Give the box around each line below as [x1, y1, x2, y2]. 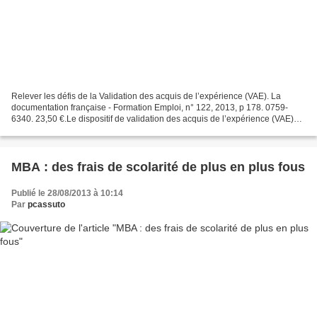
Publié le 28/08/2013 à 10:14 [11, 188, 123, 199]
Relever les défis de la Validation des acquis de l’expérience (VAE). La [11, 91, 281, 102]
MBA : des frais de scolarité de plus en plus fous [11, 160, 305, 175]
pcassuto [28, 200, 65, 210]
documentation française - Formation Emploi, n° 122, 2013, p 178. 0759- [11, 103, 288, 113]
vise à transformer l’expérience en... [11, 125, 148, 136]
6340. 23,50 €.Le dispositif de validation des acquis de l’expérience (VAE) [11, 114, 294, 125]
